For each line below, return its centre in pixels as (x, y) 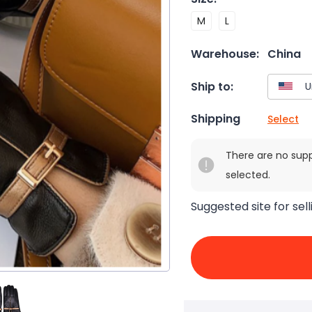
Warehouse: (225, 54)
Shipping (216, 119)
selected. (248, 175)
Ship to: (212, 86)
